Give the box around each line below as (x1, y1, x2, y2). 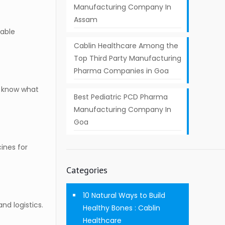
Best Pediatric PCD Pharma (73, 92, 168, 102)
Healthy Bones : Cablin (82, 203, 160, 213)
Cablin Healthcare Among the (73, 41, 178, 51)
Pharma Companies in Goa (73, 66, 169, 76)
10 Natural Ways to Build (82, 190, 165, 200)
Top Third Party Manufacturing (73, 53, 181, 63)
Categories (66, 164, 107, 176)
